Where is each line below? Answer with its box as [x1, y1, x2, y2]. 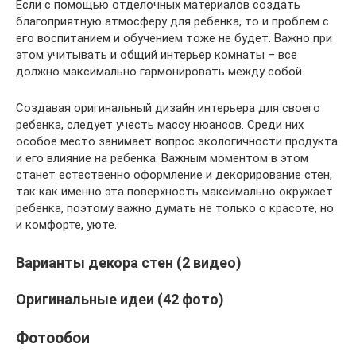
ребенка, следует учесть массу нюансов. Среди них [16, 118, 304, 132]
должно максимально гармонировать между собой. [16, 64, 304, 79]
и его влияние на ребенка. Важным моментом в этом [16, 151, 308, 165]
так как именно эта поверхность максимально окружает [16, 184, 333, 199]
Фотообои [16, 329, 90, 348]
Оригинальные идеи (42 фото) [16, 291, 224, 308]
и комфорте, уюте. [16, 218, 117, 232]
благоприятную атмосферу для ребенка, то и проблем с [16, 14, 329, 29]
